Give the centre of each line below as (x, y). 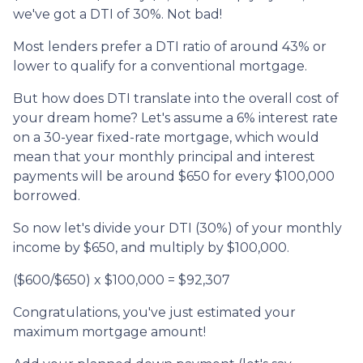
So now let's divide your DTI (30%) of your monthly (177, 228)
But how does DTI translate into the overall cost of (176, 98)
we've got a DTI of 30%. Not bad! (117, 14)
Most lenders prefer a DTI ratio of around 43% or (170, 46)
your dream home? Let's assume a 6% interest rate (175, 117)
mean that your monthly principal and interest (164, 156)
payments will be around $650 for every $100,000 (174, 176)
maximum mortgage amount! (109, 331)
